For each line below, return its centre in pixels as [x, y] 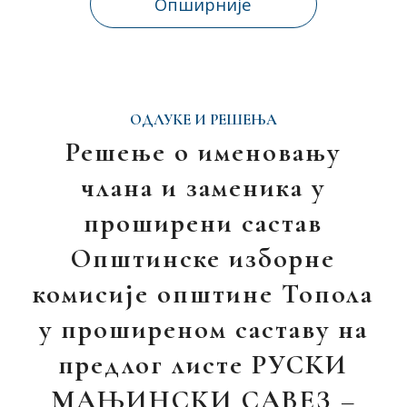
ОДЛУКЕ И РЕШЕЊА [203, 120]
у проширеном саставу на [203, 329]
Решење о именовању [203, 152]
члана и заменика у [203, 188]
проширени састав [203, 223]
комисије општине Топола [203, 294]
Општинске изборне [203, 258]
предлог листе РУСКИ [203, 365]
